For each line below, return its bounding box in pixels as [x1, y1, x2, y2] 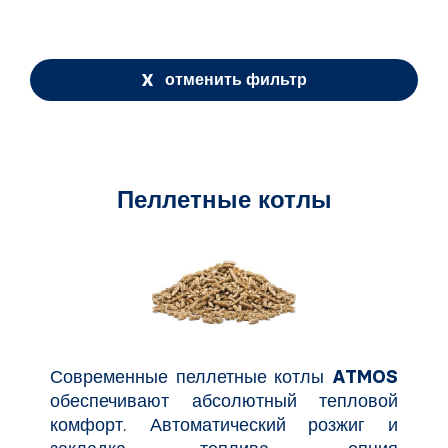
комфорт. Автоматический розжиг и [50, 413, 398, 436]
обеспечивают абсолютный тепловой [50, 389, 398, 412]
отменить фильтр [161, 69, 307, 89]
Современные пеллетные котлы [50, 365, 332, 388]
